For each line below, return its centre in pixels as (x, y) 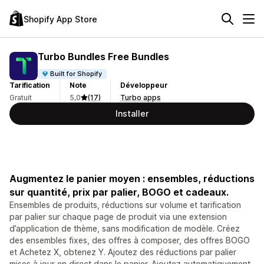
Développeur (144, 85)
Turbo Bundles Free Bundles (103, 56)
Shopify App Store (60, 19)
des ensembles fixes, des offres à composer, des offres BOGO (130, 240)
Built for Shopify (76, 73)
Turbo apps (141, 98)
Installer (132, 113)
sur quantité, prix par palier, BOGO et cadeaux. (119, 192)
